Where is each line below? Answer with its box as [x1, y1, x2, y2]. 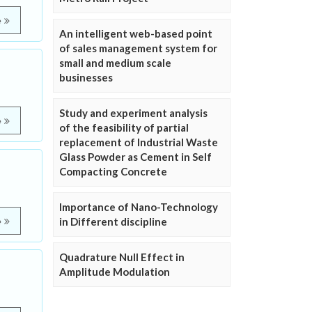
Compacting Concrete [59, 165, 167, 178]
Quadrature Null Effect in [59, 251, 185, 263]
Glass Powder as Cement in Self [59, 150, 212, 163]
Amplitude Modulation [59, 265, 170, 278]
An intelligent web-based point [59, 27, 212, 40]
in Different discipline [59, 215, 167, 228]
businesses [59, 71, 113, 84]
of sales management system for [59, 42, 217, 54]
